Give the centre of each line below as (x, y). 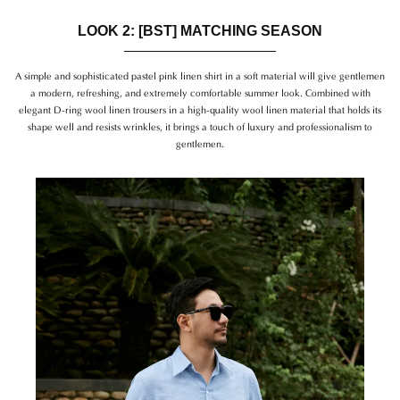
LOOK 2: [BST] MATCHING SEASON (200, 30)
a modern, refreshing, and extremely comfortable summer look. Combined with (200, 92)
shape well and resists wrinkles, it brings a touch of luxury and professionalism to (200, 125)
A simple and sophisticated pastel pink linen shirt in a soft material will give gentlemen (200, 75)
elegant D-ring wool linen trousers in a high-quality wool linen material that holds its (200, 108)
